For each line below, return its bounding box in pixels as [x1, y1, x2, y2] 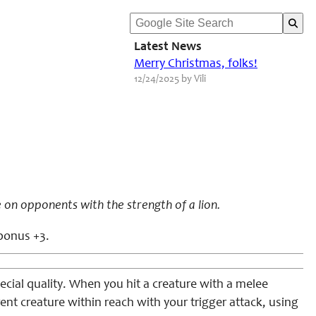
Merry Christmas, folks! [134, 58, 257, 71]
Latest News [134, 41, 202, 54]
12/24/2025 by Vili [134, 74, 206, 85]
